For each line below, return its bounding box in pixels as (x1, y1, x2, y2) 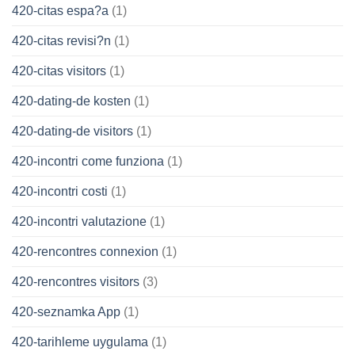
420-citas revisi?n (12, 33, 111, 48)
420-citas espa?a (12, 3, 109, 17)
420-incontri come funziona (12, 154, 164, 168)
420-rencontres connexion (12, 244, 158, 258)
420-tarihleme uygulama (12, 334, 148, 349)
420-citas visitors (12, 63, 106, 78)
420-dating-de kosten (12, 94, 131, 108)
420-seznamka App (12, 304, 120, 319)
